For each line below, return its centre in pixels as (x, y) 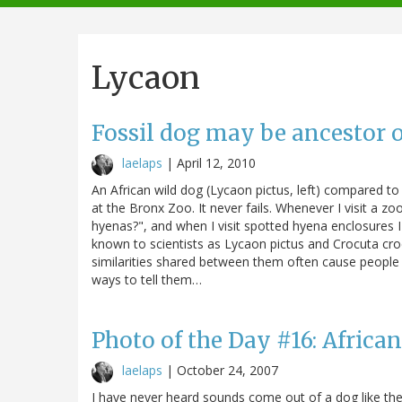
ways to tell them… (147, 279)
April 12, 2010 (216, 162)
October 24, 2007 (227, 370)
